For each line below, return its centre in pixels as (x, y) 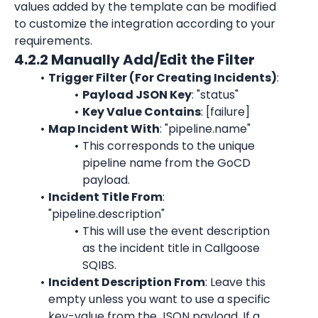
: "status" (215, 95)
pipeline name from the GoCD (166, 163)
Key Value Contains (141, 112)
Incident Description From (126, 282)
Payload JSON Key (137, 95)
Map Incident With (104, 129)
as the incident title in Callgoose (171, 248)
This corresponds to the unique (168, 146)
